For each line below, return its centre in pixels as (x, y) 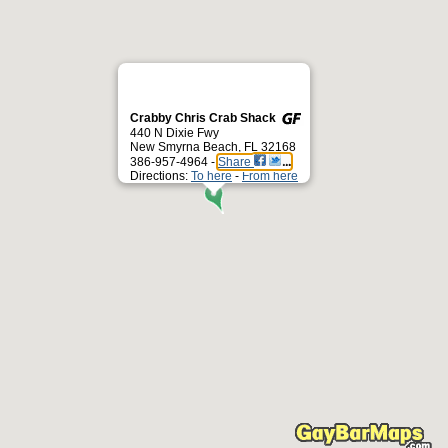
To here (211, 176)
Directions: (160, 176)
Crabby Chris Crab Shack (204, 118)
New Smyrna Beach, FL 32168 (213, 147)
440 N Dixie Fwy (174, 133)
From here (270, 176)
